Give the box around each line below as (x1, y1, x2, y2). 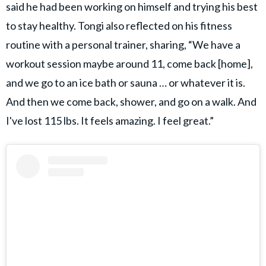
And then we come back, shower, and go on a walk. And (6, 94, 256, 108)
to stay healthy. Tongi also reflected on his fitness (6, 18, 232, 32)
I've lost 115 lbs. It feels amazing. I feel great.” (6, 113, 214, 127)
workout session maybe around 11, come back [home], (6, 56, 253, 70)
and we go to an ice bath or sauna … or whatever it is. (6, 75, 245, 89)
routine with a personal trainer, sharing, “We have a (6, 37, 240, 51)
